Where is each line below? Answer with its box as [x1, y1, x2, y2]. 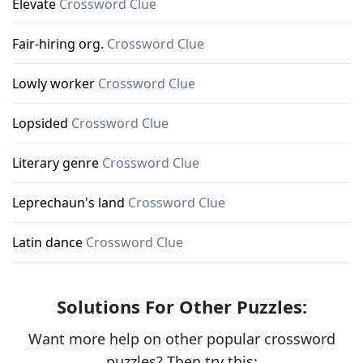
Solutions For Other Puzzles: [56, 294, 307, 318]
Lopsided [12, 114, 68, 132]
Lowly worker [12, 75, 95, 92]
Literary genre [12, 154, 99, 172]
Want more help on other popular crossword [28, 329, 335, 348]
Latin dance [12, 233, 83, 251]
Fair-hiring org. [12, 35, 104, 53]
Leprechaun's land [12, 194, 125, 211]
